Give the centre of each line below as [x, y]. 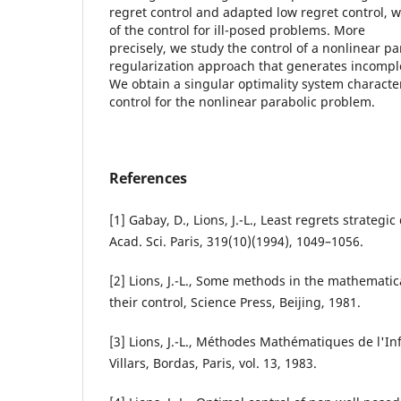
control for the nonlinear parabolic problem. [242, 102]
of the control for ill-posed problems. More [237, 30]
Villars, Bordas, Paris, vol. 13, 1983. [213, 363]
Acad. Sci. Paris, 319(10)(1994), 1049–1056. [236, 242]
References [148, 179]
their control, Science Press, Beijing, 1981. [235, 303]
